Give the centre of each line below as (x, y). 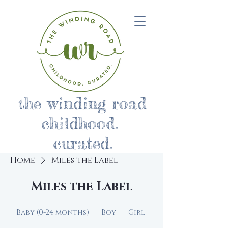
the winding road (82, 104)
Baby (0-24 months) (53, 212)
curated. (82, 143)
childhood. (82, 123)
